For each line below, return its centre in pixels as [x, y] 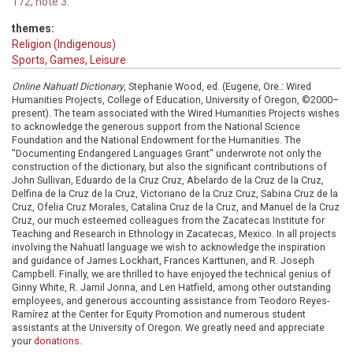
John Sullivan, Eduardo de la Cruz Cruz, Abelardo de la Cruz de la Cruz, [168, 180]
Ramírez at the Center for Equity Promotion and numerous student [159, 314]
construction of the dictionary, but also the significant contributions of [169, 167]
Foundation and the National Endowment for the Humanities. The [156, 140]
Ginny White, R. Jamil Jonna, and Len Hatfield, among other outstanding [171, 287]
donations [57, 341]
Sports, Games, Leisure [69, 60]
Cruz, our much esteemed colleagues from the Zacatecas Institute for [168, 220]
